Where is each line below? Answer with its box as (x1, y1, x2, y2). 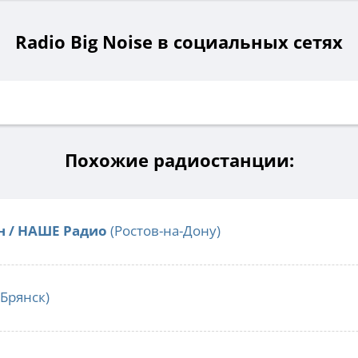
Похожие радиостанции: (64, 148, 294, 173)
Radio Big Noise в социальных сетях (15, 30, 343, 54)
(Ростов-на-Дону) (107, 221, 221, 241)
